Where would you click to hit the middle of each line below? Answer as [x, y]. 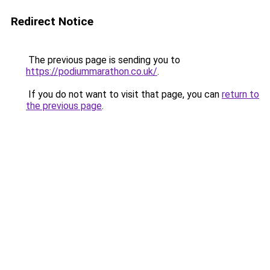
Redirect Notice [52, 21]
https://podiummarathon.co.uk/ [92, 71]
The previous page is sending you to [103, 60]
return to [240, 94]
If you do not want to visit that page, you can [124, 94]
